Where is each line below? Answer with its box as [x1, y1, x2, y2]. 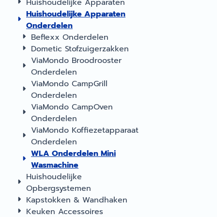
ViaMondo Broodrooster [31, 55, 122, 66]
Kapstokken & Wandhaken [26, 194, 127, 206]
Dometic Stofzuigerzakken [31, 43, 129, 55]
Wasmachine [31, 159, 78, 171]
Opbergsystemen [26, 183, 91, 194]
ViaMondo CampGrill [31, 78, 108, 90]
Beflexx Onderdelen [31, 31, 108, 43]
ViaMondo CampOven [31, 101, 113, 113]
